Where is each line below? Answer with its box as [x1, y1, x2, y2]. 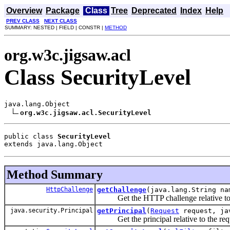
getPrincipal [97, 206, 146, 215]
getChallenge [97, 185, 146, 194]
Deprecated [131, 6, 177, 15]
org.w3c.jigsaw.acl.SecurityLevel [20, 108, 151, 117]
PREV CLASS [6, 18, 40, 24]
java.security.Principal [7, 206, 93, 214]
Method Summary [7, 167, 103, 181]
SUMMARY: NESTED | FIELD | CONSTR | [5, 25, 105, 30]
